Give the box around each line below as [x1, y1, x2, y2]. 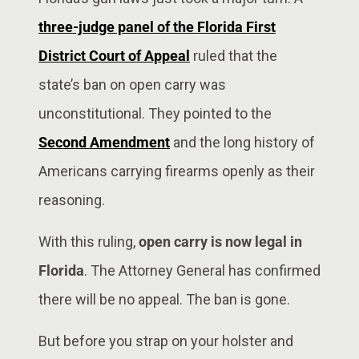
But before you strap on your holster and [38, 332, 293, 349]
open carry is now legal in [139, 232, 302, 250]
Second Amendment [38, 133, 170, 151]
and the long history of [170, 133, 315, 151]
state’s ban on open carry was [38, 75, 226, 93]
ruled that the [190, 46, 277, 64]
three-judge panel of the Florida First [38, 18, 276, 35]
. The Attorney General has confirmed [84, 261, 321, 279]
